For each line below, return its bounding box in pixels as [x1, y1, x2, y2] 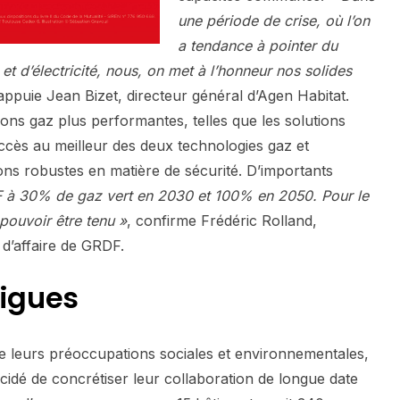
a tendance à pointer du [178, 37, 337, 55]
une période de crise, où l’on [178, 12, 370, 30]
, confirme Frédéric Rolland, [127, 212, 317, 230]
